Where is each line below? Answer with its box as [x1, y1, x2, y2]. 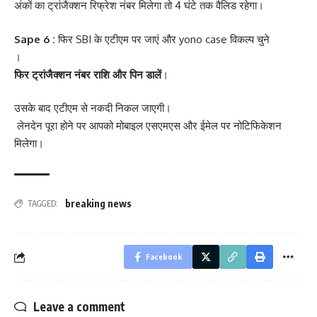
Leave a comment [33, 299, 125, 315]
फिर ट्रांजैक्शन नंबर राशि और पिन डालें [14, 67, 161, 81]
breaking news [65, 197, 132, 210]
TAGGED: [28, 198, 58, 209]
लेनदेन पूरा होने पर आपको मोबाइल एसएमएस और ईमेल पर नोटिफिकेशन [14, 119, 282, 133]
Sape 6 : [14, 32, 55, 46]
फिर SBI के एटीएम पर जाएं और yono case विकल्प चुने [55, 32, 270, 46]
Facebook [146, 252, 182, 262]
